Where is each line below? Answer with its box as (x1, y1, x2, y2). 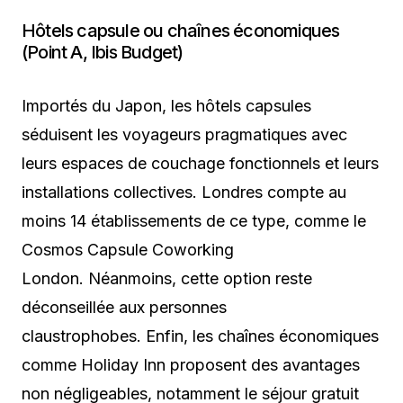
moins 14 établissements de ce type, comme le (22, 211, 366, 231)
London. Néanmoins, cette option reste (22, 269, 312, 289)
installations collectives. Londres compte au (22, 183, 346, 202)
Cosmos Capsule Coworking (22, 240, 234, 260)
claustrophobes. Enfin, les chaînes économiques (22, 327, 379, 346)
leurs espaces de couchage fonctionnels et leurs (22, 154, 379, 174)
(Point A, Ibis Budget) (22, 41, 184, 64)
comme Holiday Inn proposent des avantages (22, 355, 360, 375)
